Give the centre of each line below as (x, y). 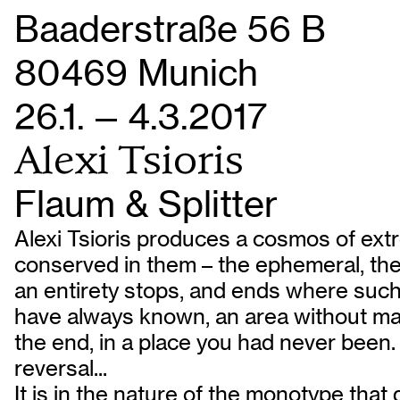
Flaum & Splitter (146, 204)
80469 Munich (136, 73)
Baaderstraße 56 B (170, 29)
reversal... (61, 368)
